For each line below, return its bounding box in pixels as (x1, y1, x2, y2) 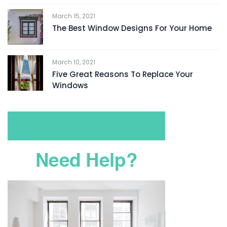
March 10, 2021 (52, 57, 95, 66)
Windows (52, 80, 88, 91)
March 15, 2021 (52, 11, 95, 20)
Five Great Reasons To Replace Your (52, 68, 193, 80)
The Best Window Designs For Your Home (52, 22, 212, 33)
